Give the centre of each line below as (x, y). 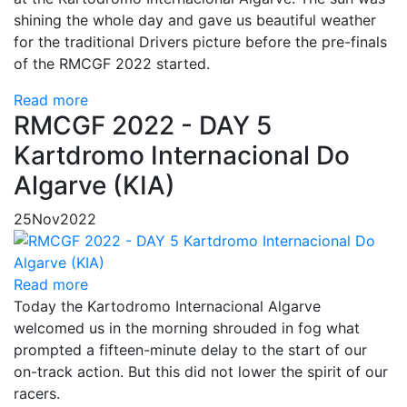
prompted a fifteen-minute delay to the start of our (190, 349)
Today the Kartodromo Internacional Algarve (167, 306)
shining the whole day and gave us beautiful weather (195, 20)
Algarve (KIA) (94, 185)
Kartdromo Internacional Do (182, 155)
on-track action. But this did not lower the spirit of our (201, 371)
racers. (37, 393)
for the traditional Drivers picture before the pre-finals (200, 41)
